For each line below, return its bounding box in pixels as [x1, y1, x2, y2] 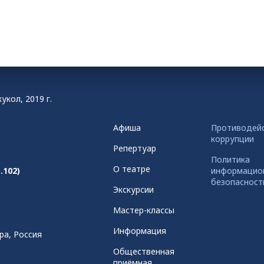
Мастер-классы [113, 204, 174, 216]
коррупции [210, 133, 254, 144]
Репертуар [113, 143, 156, 154]
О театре [113, 163, 150, 174]
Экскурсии [113, 184, 154, 195]
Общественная [113, 246, 174, 257]
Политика [210, 154, 250, 165]
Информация [113, 225, 166, 236]
